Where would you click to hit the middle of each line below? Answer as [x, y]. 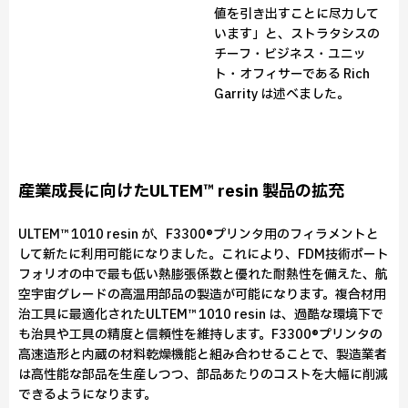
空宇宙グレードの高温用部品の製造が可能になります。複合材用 [202, 295]
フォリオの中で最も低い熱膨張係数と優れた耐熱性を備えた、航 [203, 275]
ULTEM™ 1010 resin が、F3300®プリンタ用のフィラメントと [199, 235]
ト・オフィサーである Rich [292, 74]
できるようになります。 [87, 395]
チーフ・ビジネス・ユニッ [290, 54]
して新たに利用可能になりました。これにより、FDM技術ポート [204, 255]
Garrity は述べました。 [282, 94]
